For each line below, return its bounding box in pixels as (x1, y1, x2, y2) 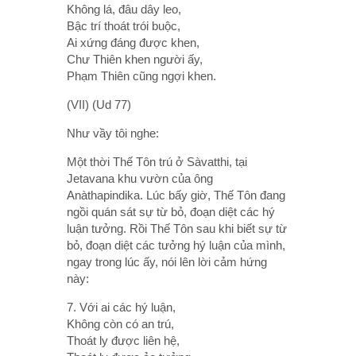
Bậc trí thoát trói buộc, (67, 18, 180, 33)
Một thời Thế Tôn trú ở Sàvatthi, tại (67, 154, 247, 168)
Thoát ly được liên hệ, (67, 333, 180, 347)
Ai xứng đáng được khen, (67, 35, 199, 49)
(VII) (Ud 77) (67, 97, 131, 111)
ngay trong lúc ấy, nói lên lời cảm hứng (67, 254, 267, 269)
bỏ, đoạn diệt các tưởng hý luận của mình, (67, 238, 285, 252)
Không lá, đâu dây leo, (67, 2, 181, 16)
